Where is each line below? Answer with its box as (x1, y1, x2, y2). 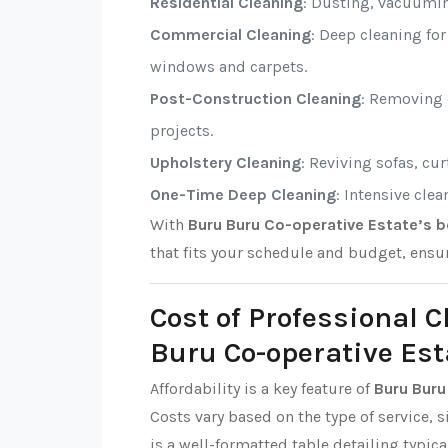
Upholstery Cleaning (150, 153, 301, 172)
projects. (150, 121, 213, 140)
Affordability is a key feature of (150, 379, 374, 398)
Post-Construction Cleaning (150, 89, 361, 108)
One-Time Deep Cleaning (150, 185, 336, 204)
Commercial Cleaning (150, 25, 311, 44)
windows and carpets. (150, 57, 307, 76)
